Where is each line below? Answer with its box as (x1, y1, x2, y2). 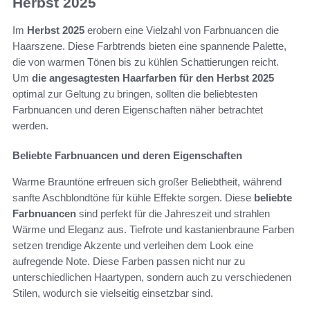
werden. (12, 120, 48, 132)
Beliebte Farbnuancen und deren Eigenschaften (12, 149, 242, 162)
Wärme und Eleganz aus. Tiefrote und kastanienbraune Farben (12, 224, 294, 236)
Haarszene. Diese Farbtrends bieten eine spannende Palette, (12, 40, 286, 53)
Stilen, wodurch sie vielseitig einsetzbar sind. (12, 287, 213, 300)
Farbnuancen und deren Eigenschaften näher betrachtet (12, 104, 263, 116)
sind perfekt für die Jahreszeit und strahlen (76, 208, 270, 220)
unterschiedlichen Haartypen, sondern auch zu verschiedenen (12, 271, 291, 284)
